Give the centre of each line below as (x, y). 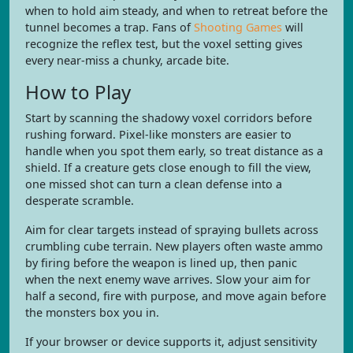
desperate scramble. (80, 201)
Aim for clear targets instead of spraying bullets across (172, 230)
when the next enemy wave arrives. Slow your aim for (168, 279)
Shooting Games (238, 27)
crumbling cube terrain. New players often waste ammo (174, 246)
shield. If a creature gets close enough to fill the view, (168, 167)
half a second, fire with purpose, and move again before (176, 296)
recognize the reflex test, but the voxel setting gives (164, 44)
